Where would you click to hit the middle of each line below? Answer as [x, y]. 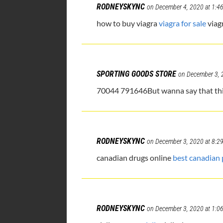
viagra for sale [183, 23]
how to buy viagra [128, 23]
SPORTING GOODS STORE [137, 74]
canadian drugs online [135, 158]
